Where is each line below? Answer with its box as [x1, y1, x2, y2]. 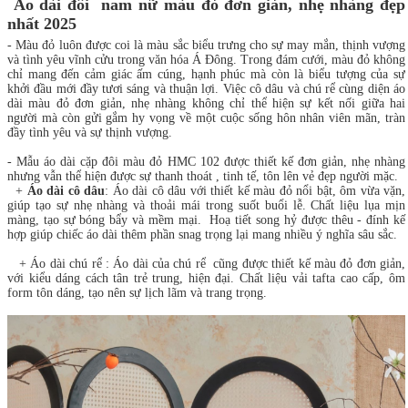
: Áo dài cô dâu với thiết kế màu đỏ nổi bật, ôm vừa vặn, [105, 184, 405, 199]
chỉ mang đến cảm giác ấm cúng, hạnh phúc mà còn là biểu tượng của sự [7, 67, 405, 82]
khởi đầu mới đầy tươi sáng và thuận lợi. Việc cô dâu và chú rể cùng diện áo [7, 82, 405, 97]
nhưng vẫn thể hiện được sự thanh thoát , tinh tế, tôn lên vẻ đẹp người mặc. [7, 169, 402, 184]
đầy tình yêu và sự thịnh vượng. [7, 126, 172, 140]
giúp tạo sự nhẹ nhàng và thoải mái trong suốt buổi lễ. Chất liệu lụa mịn [7, 199, 405, 213]
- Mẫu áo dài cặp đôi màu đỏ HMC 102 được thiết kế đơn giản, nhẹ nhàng [7, 155, 405, 169]
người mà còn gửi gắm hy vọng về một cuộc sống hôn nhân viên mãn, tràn [7, 111, 405, 126]
